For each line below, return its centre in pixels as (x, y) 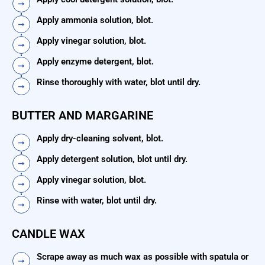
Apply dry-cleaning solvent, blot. (100, 139)
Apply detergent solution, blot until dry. (112, 159)
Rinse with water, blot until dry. (97, 201)
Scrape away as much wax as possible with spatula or (143, 257)
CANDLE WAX (49, 234)
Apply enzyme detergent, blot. (95, 62)
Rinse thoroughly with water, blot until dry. (119, 83)
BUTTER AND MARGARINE (83, 116)
